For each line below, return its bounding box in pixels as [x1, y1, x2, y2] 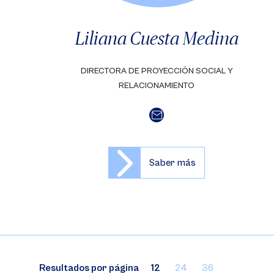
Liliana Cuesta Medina [75, 28, 239, 48]
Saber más [149, 157, 196, 168]
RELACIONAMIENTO [119, 81, 194, 91]
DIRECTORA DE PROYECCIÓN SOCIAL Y [80, 66, 233, 76]
